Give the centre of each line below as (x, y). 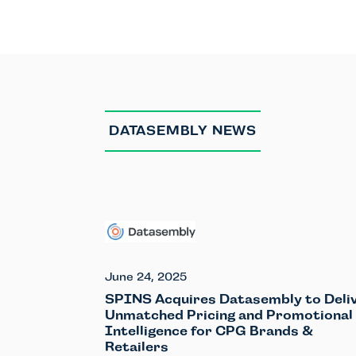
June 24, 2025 (146, 276)
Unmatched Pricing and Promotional (229, 315)
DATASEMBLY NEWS (183, 131)
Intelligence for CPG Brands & (209, 331)
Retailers (137, 346)
